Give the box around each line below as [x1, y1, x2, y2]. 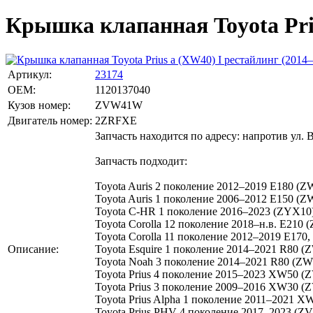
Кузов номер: [8, 99, 71, 111]
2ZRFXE [95, 114, 137, 126]
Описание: [8, 242, 59, 255]
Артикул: [8, 68, 52, 80]
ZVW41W [95, 99, 143, 111]
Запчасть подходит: [95, 154, 187, 167]
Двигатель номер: [8, 114, 92, 126]
